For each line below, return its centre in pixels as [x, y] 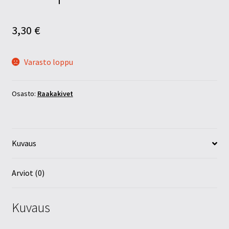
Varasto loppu [49, 62]
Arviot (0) [28, 173]
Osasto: [24, 93]
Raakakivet [55, 93]
